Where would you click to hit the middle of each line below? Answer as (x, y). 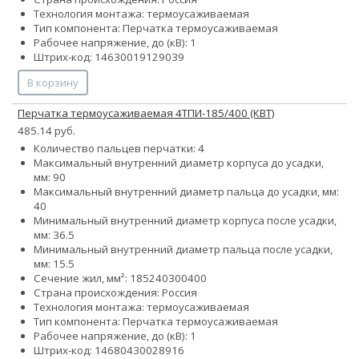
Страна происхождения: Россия (115, 293)
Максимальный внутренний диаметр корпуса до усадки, (179, 163)
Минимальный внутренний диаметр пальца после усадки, (183, 250)
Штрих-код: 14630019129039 (109, 57)
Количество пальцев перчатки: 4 (119, 149)
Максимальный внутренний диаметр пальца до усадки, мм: (186, 192)
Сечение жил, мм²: (82, 278)
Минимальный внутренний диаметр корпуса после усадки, (185, 221)
